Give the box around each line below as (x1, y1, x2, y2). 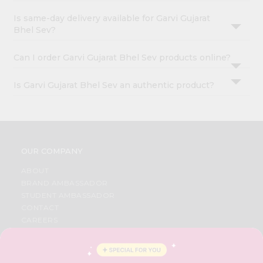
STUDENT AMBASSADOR (21, 191, 115, 200)
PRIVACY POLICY (21, 252, 86, 262)
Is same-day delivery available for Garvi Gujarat (14, 13, 211, 24)
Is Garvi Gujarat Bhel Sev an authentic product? (14, 80, 215, 91)
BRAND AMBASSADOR (21, 178, 108, 188)
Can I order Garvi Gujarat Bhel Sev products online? (14, 52, 231, 63)
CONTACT (21, 203, 59, 213)
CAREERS (21, 215, 58, 225)
